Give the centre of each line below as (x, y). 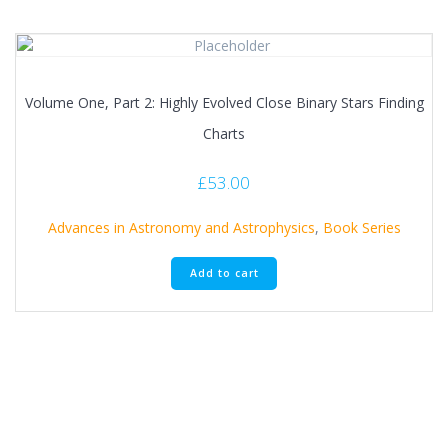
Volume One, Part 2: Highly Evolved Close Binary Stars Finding (224, 102)
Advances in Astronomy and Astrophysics (181, 227)
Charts (224, 133)
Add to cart (224, 272)
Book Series (361, 227)
